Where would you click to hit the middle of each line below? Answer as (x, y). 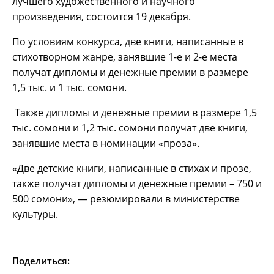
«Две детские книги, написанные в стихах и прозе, (132, 168)
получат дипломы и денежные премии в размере (130, 72)
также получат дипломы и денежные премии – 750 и (137, 183)
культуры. (35, 214)
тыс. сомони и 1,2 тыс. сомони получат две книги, (130, 128)
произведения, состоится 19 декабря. (102, 16)
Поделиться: (41, 260)
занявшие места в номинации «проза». (106, 143)
